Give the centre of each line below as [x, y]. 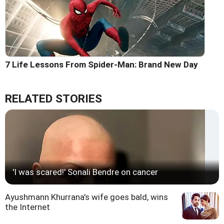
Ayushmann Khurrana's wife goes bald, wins [86, 197]
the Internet [27, 207]
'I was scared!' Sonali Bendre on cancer [85, 172]
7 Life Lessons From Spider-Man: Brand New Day [101, 65]
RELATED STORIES [53, 99]
